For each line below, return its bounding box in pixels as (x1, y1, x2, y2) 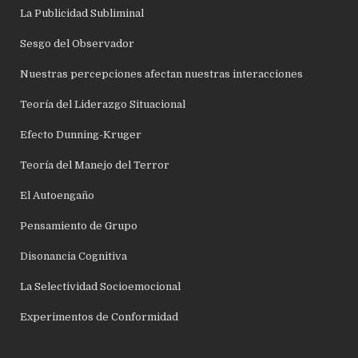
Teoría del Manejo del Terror (20, 158, 170, 171)
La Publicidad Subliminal (20, 6, 145, 19)
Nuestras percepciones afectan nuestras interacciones (20, 67, 304, 80)
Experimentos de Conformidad (20, 310, 179, 323)
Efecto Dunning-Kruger (20, 128, 142, 141)
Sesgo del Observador (20, 37, 135, 50)
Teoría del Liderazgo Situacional (20, 97, 186, 110)
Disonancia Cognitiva (20, 249, 128, 262)
